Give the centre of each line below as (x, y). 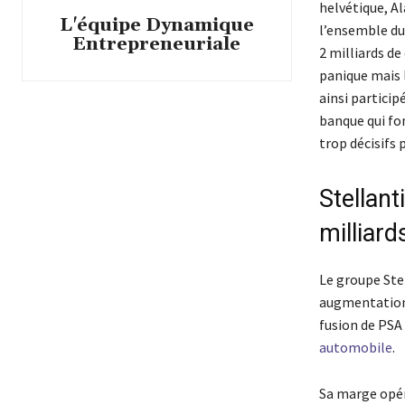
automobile (355, 348)
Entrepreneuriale (157, 44)
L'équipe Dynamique (156, 25)
